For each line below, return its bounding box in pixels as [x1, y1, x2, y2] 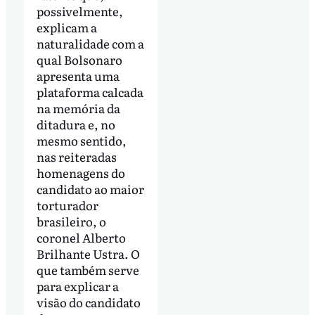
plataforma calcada [36, 82, 143, 101]
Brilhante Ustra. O [36, 244, 140, 262]
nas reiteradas [36, 147, 117, 165]
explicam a [36, 18, 97, 36]
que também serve [36, 260, 139, 278]
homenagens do [36, 163, 125, 181]
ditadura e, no [36, 115, 115, 133]
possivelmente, [36, 1, 123, 20]
